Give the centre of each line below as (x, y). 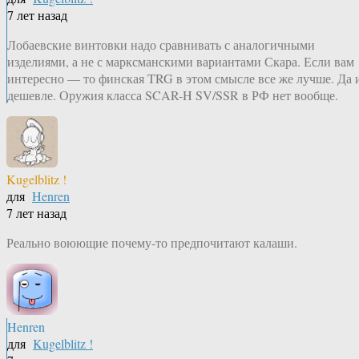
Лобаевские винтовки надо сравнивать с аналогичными (161, 45)
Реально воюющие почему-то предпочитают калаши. (152, 243)
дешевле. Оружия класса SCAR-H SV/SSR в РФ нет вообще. (173, 95)
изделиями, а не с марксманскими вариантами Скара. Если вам (181, 62)
